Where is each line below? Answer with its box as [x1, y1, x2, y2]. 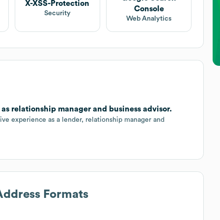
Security [44, 9, 71, 17]
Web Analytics [126, 15, 172, 22]
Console [134, 4, 164, 13]
